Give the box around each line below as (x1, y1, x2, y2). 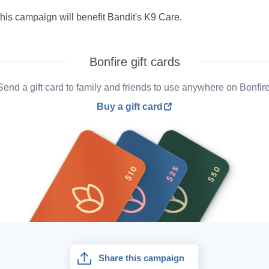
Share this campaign (98, 252, 185, 263)
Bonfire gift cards (89, 55, 180, 68)
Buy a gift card (97, 101, 163, 112)
